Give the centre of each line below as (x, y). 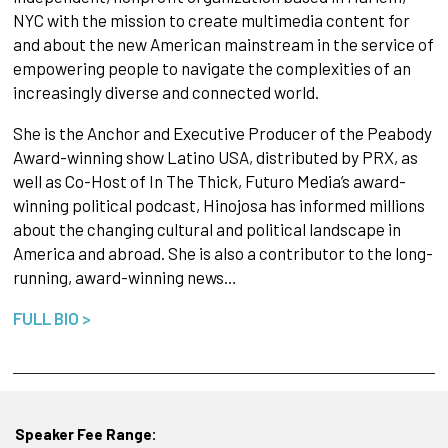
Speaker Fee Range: (85, 433)
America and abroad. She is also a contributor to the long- (222, 253)
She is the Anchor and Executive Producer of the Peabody (222, 133)
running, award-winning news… (124, 277)
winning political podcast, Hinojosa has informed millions (218, 205)
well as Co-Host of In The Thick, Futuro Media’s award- (209, 181)
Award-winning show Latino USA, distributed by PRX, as (215, 157)
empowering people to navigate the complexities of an (211, 68)
